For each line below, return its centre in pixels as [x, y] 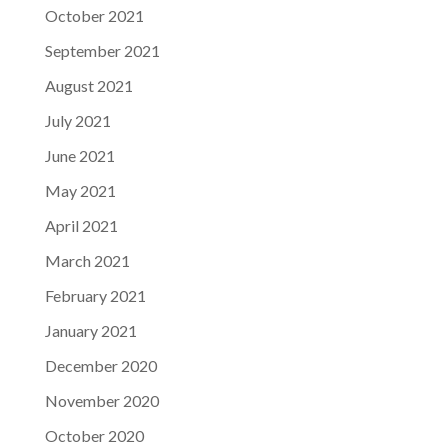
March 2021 [87, 261]
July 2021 [77, 121]
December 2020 [100, 366]
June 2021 [79, 156]
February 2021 [95, 296]
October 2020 [94, 436]
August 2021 [88, 86]
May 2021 [80, 191]
